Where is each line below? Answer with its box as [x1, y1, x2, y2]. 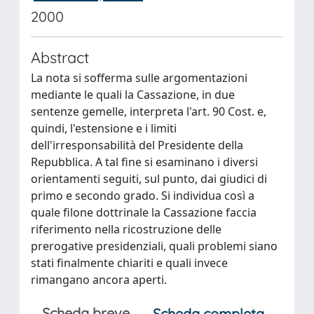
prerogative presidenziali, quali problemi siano [31, 238, 278, 254]
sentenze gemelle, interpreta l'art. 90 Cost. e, [31, 104, 266, 119]
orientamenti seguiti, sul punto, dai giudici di [31, 171, 267, 186]
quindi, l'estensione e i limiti [31, 121, 177, 136]
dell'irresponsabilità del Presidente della [31, 137, 243, 153]
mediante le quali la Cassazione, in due [31, 87, 235, 102]
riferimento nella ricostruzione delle [31, 221, 221, 237]
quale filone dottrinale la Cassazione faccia [31, 205, 257, 220]
